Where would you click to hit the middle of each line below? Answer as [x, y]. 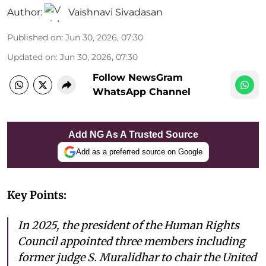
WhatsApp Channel [142, 91]
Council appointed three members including [132, 241]
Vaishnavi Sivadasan [115, 12]
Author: [25, 12]
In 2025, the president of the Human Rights [129, 225]
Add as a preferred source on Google [139, 152]
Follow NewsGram [138, 77]
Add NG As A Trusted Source [133, 134]
